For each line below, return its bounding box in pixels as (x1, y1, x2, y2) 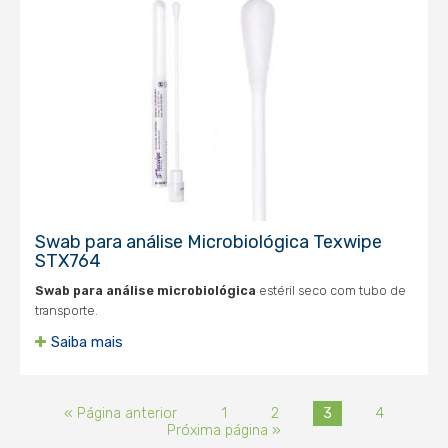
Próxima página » (167, 422, 281, 439)
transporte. (35, 303, 98, 318)
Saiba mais (51, 334, 123, 351)
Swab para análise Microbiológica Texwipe (35, 231, 382, 253)
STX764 (35, 250, 101, 272)
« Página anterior (64, 405, 177, 422)
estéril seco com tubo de (256, 283, 406, 298)
